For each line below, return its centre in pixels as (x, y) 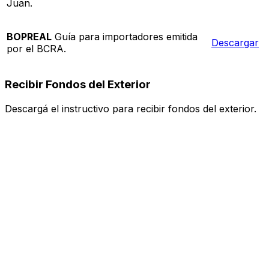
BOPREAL (29, 37)
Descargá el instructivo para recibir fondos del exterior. (131, 108)
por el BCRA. (36, 49)
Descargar (235, 43)
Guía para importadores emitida (125, 37)
